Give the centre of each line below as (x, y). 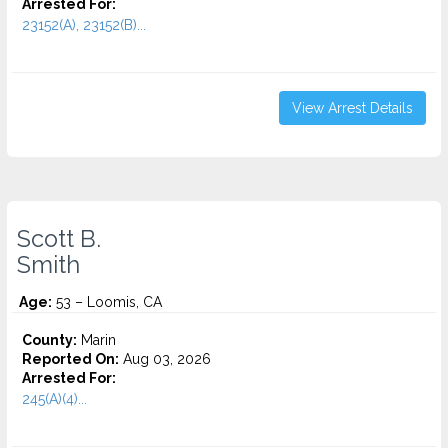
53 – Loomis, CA (107, 302)
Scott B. (59, 239)
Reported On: (70, 359)
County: (49, 340)
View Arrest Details (352, 108)
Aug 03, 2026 (165, 359)
